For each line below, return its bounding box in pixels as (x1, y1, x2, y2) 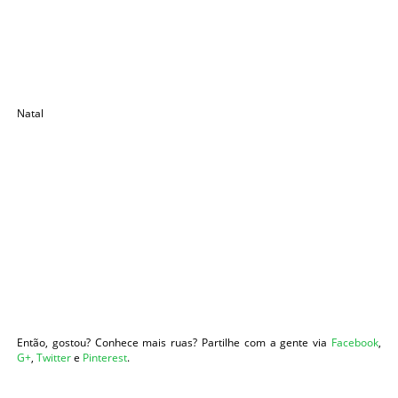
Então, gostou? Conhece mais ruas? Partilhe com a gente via (17, 335, 331, 351)
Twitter (36, 350, 71, 366)
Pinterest (83, 350, 127, 366)
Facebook (331, 335, 378, 351)
